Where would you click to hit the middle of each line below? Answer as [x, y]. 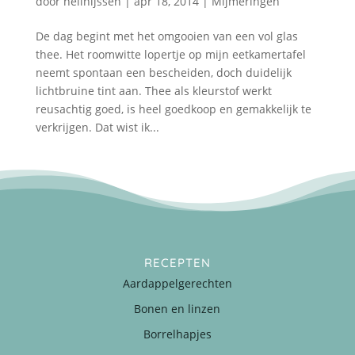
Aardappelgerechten [177, 283]
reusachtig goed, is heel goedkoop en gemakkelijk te [173, 109]
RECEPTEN [177, 262]
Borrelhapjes [177, 334]
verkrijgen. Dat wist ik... [97, 127]
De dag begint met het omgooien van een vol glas [166, 36]
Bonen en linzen [177, 308]
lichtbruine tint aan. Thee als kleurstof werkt [153, 90]
